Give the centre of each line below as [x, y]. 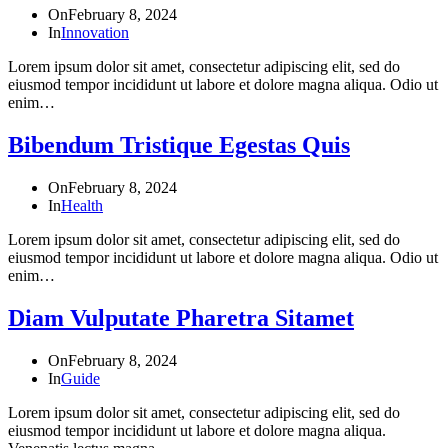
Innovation [95, 33]
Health [82, 205]
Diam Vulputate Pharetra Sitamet [181, 317]
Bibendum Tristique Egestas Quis [179, 144]
